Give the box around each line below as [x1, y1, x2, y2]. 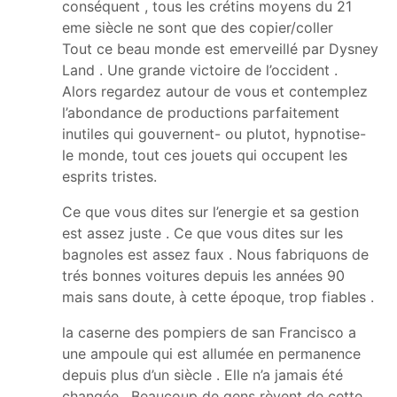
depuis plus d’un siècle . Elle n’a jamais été [62, 365, 343, 384]
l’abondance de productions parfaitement [62, 103, 339, 121]
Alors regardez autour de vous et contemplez [62, 82, 368, 100]
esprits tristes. [62, 167, 157, 185]
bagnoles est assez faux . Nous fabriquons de [62, 245, 369, 263]
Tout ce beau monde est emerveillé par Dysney [62, 39, 378, 58]
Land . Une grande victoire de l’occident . [62, 60, 338, 79]
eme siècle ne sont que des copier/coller [62, 18, 333, 36]
